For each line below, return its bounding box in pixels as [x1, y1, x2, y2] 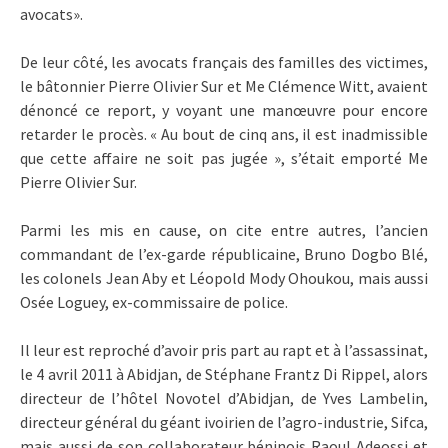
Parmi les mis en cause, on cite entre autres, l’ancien [20, 220, 428, 241]
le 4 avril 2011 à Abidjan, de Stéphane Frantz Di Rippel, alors [20, 364, 428, 385]
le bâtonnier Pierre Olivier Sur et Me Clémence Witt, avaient [20, 76, 428, 97]
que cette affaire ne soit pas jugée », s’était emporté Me [20, 148, 428, 169]
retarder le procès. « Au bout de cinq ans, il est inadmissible [20, 124, 428, 145]
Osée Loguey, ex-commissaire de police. [20, 292, 288, 313]
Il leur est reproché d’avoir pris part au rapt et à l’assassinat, [20, 340, 428, 361]
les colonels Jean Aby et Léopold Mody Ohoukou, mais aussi [20, 268, 428, 289]
